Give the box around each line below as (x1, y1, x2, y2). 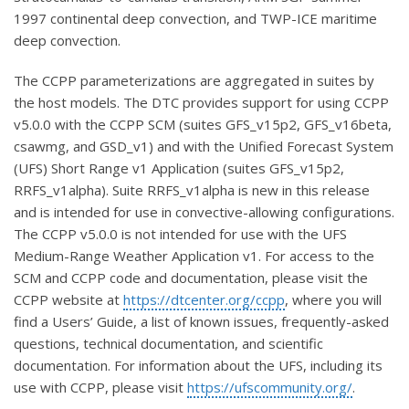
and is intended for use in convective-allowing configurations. (14, 202, 394, 221)
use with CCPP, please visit (14, 377, 187, 396)
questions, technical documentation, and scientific (14, 333, 323, 352)
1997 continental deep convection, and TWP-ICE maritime (14, 8, 377, 27)
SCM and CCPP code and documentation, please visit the (14, 267, 368, 287)
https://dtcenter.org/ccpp (123, 289, 285, 309)
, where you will (285, 289, 382, 309)
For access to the (265, 246, 374, 265)
